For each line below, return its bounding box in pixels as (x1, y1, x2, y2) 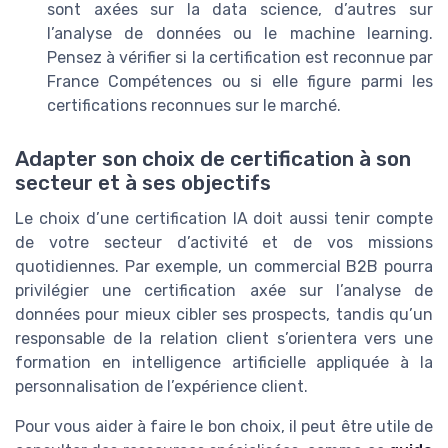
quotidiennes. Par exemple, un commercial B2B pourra (15, 256, 433, 276)
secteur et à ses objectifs (15, 170, 271, 195)
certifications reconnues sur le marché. (47, 95, 341, 115)
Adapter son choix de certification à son (15, 146, 411, 171)
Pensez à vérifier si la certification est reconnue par (47, 47, 433, 67)
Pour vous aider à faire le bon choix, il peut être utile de (15, 416, 433, 436)
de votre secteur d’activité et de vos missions (15, 232, 433, 252)
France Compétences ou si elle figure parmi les (47, 71, 433, 91)
